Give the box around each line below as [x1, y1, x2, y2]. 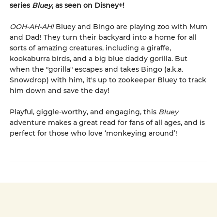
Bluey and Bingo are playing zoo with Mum [54, 22, 207, 31]
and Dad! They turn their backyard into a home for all [10, 33, 197, 42]
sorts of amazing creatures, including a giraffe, [10, 44, 171, 52]
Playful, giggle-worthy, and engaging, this [10, 108, 158, 116]
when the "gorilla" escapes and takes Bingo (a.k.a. [10, 65, 183, 74]
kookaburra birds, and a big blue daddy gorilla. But [10, 54, 187, 63]
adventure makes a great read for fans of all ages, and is [10, 118, 205, 127]
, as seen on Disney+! [52, 1, 124, 10]
